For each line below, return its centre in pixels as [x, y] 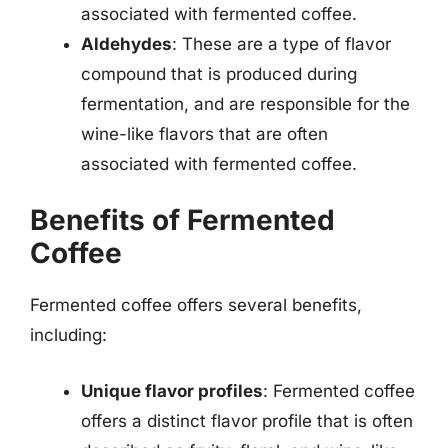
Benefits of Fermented [182, 220]
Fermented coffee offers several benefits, [196, 305]
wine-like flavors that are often [204, 133]
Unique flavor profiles [172, 390]
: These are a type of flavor [281, 43]
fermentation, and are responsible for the [245, 103]
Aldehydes [126, 43]
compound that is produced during [219, 73]
